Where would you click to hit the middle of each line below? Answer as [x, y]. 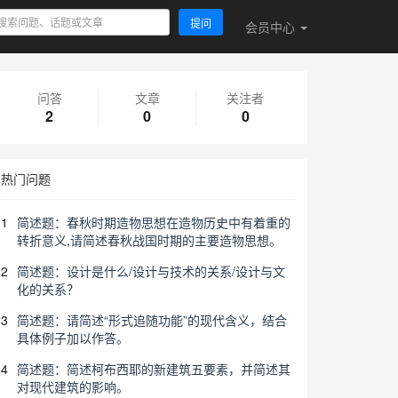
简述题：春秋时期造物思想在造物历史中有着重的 [154, 222]
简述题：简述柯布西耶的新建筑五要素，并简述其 [154, 369]
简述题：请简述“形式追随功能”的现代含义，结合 [152, 320]
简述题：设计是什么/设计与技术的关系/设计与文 [151, 271]
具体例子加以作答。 [73, 338]
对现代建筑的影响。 [73, 386]
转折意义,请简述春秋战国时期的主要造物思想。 [149, 240]
